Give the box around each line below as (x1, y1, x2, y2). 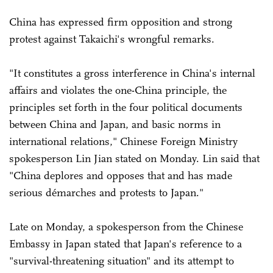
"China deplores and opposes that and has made (9, 168, 232, 182)
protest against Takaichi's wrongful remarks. (9, 32, 214, 46)
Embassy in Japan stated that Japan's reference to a (9, 236, 242, 250)
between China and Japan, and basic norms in (9, 117, 221, 131)
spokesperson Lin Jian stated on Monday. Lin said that (9, 151, 260, 165)
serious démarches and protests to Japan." (9, 185, 204, 199)
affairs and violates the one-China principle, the (9, 83, 227, 97)
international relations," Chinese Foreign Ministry (9, 134, 238, 148)
